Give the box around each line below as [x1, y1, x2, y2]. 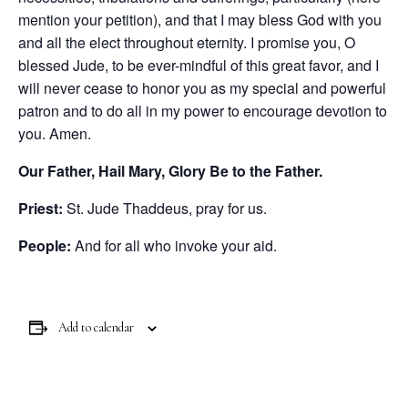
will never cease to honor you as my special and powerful [18, 76, 386, 98]
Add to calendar [58, 319, 134, 335]
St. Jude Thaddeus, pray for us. [63, 197, 267, 219]
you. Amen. [18, 122, 91, 144]
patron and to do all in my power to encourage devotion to [18, 99, 387, 121]
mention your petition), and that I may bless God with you [18, 8, 382, 30]
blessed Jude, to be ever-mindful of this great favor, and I [18, 54, 379, 76]
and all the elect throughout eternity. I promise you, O [18, 31, 355, 53]
